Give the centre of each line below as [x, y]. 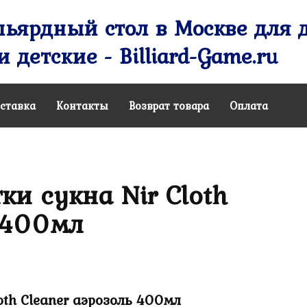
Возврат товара [169, 106]
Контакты [82, 106]
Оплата [249, 106]
